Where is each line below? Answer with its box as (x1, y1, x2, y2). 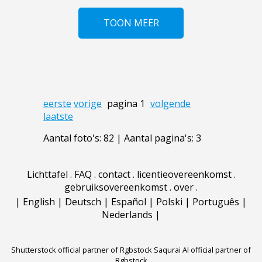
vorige (74, 97, 102, 111)
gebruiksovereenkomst (64, 181, 167, 194)
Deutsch (65, 195, 101, 209)
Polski (156, 195, 182, 209)
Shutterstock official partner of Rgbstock (11, 244, 152, 256)
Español (111, 195, 146, 209)
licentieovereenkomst (136, 168, 232, 181)
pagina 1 (107, 97, 145, 111)
